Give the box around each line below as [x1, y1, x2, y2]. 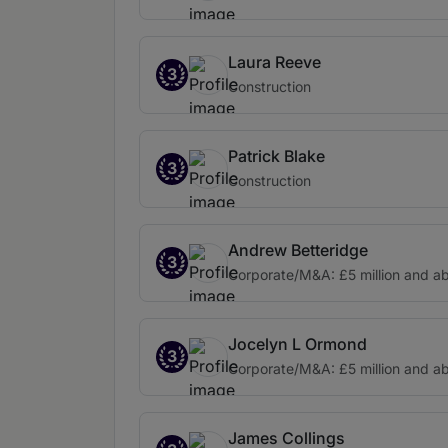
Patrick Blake [228, 146, 325, 166]
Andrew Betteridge [228, 240, 368, 260]
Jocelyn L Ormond [228, 334, 367, 354]
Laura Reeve [228, 52, 321, 72]
